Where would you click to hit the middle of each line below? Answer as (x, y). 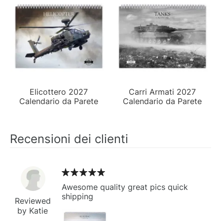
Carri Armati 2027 (162, 92)
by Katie (33, 210)
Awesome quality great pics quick (125, 187)
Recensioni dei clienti (69, 139)
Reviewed (33, 201)
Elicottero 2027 (59, 92)
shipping (77, 196)
